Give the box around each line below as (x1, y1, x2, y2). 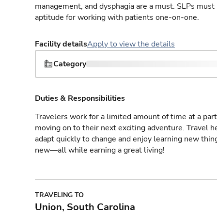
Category (53, 59, 86, 69)
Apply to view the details (87, 39, 175, 49)
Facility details (35, 39, 87, 49)
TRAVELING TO (35, 190, 84, 200)
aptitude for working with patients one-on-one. (35, 12, 199, 23)
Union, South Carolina (35, 201, 135, 214)
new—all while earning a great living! (35, 145, 165, 155)
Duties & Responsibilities (35, 93, 125, 104)
